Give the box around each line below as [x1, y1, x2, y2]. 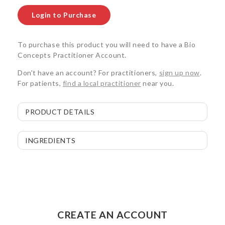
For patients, [18, 79, 63, 88]
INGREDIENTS [25, 136, 76, 145]
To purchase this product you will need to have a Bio [18, 40, 196, 49]
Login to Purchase [32, 11, 96, 20]
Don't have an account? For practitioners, [18, 68, 159, 77]
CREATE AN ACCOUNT [57, 208, 168, 220]
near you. [141, 79, 174, 88]
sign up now [159, 68, 200, 77]
